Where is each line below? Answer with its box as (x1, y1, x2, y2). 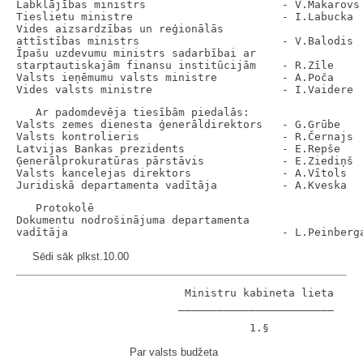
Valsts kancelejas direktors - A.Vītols (16, 167, 347, 179)
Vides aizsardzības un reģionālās (16, 23, 224, 35)
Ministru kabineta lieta (16, 287, 334, 299)
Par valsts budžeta (130, 346, 218, 358)
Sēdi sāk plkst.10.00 (32, 250, 129, 263)
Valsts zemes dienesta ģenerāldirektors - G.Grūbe (16, 118, 340, 130)
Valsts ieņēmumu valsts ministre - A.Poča (16, 71, 334, 83)
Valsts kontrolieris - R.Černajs (16, 130, 353, 143)
